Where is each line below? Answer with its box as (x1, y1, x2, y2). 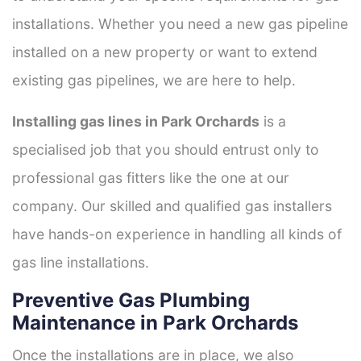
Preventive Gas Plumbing (12, 288, 250, 312)
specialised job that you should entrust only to (12, 140, 319, 158)
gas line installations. (12, 253, 149, 271)
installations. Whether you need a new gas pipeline (12, 15, 348, 32)
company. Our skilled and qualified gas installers (12, 197, 332, 214)
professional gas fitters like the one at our (12, 168, 289, 186)
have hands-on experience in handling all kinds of (12, 225, 342, 243)
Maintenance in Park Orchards (12, 310, 298, 334)
